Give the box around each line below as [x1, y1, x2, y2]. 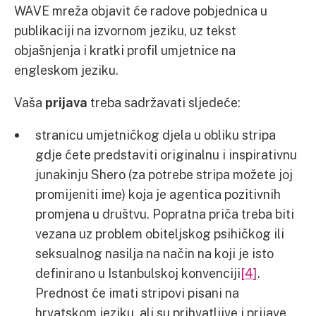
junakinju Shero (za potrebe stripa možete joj [35, 166, 293, 182]
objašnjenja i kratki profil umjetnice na [14, 42, 236, 58]
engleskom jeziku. [14, 61, 119, 78]
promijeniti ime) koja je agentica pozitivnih [35, 186, 281, 202]
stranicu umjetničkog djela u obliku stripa [35, 126, 276, 142]
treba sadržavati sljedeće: [87, 94, 241, 110]
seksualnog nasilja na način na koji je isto [35, 245, 274, 261]
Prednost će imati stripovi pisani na [35, 284, 239, 300]
